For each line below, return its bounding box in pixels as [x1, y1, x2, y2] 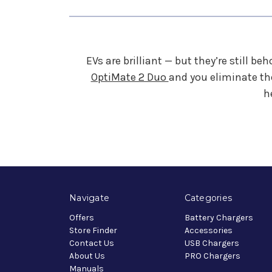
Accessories [184, 225, 233, 236]
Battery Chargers [184, 212, 253, 223]
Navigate [69, 192, 109, 203]
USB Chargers [184, 237, 239, 248]
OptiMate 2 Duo [90, 70, 169, 84]
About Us [69, 250, 105, 261]
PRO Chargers [184, 250, 240, 261]
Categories [184, 192, 232, 203]
